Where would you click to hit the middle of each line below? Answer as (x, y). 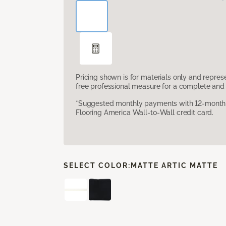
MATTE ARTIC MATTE (174, 165)
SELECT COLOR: (97, 165)
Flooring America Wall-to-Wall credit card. (145, 112)
